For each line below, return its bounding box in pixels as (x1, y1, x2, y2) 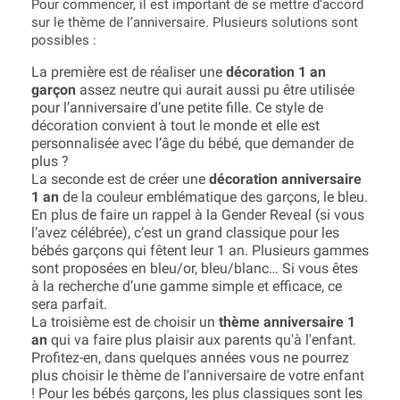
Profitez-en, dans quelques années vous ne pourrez (31, 349, 349, 366)
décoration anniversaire (209, 171, 362, 187)
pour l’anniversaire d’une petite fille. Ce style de (31, 99, 323, 116)
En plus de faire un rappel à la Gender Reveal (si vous (31, 206, 364, 223)
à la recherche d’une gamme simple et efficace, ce (31, 278, 342, 295)
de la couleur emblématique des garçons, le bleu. (59, 188, 368, 205)
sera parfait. (31, 296, 107, 312)
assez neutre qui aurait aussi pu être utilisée (76, 81, 354, 98)
